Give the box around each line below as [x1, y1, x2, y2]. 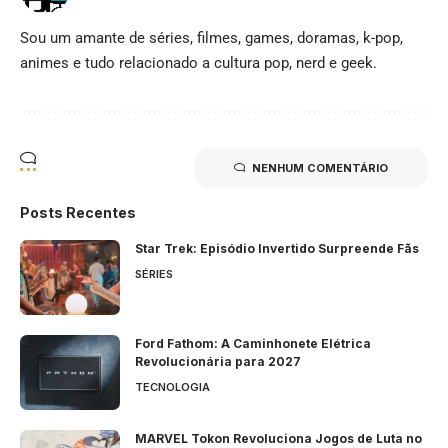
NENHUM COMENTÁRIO [252, 161, 388, 176]
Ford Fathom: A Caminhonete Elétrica [135, 336, 371, 352]
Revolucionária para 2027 [135, 354, 301, 370]
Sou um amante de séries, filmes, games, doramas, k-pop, [20, 29, 403, 48]
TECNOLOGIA [135, 380, 210, 395]
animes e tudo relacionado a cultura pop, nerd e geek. [20, 54, 377, 73]
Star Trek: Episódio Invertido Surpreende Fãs [135, 241, 419, 257]
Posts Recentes [20, 204, 136, 222]
